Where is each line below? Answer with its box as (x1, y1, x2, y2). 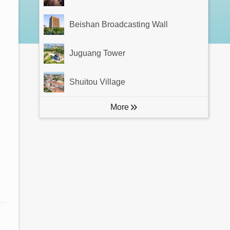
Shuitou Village (69, 78, 125, 86)
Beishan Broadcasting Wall (69, 20, 168, 29)
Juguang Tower (69, 49, 125, 57)
